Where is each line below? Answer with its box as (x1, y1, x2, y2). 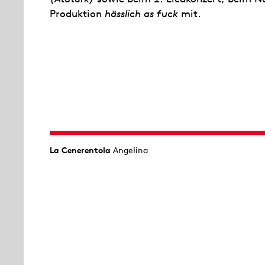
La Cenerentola (50, 145, 111, 156)
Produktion (50, 7, 105, 20)
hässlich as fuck (105, 7, 178, 20)
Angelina (111, 145, 148, 156)
